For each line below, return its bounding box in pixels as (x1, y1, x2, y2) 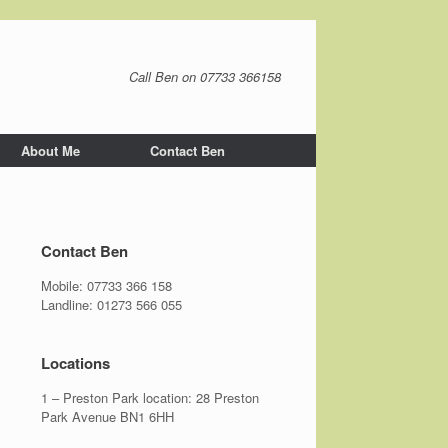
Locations (41, 352, 111, 374)
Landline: (41, 295, 98, 314)
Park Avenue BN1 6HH (41, 407, 175, 426)
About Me (21, 141, 80, 160)
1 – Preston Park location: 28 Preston (41, 388, 260, 407)
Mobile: (41, 276, 88, 295)
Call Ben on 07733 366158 (129, 67, 281, 87)
